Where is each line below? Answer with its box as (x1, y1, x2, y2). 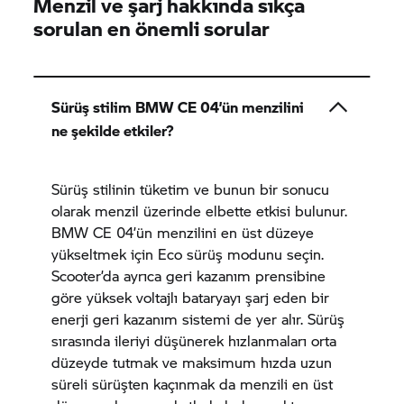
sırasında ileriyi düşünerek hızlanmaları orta (51, 329, 337, 351)
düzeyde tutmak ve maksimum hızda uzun (51, 351, 333, 372)
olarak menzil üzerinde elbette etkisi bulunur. (51, 199, 348, 221)
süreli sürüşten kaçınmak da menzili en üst (51, 372, 334, 394)
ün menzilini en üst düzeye (136, 221, 315, 243)
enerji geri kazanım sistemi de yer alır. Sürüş (51, 308, 345, 329)
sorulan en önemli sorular (33, 13, 271, 42)
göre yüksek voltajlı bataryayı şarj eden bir (51, 286, 330, 308)
